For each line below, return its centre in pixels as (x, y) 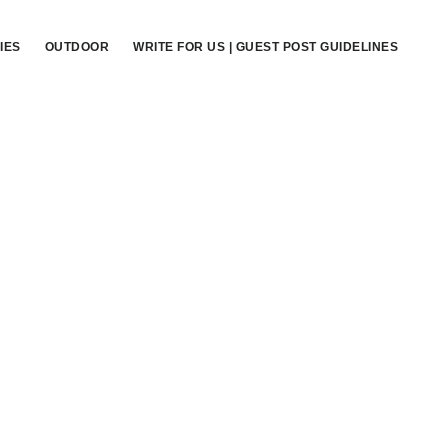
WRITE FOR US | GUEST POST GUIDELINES (265, 47)
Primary (71, 241)
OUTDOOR (76, 47)
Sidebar (70, 277)
